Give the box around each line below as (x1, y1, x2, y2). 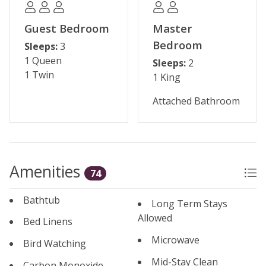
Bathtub (23, 193, 60, 207)
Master (153, 21, 192, 37)
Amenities (9, 161, 84, 183)
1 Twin (24, 68, 54, 82)
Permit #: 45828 (9, 19, 80, 33)
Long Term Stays (151, 197, 227, 211)
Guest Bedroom (24, 21, 109, 37)
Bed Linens (23, 215, 72, 229)
